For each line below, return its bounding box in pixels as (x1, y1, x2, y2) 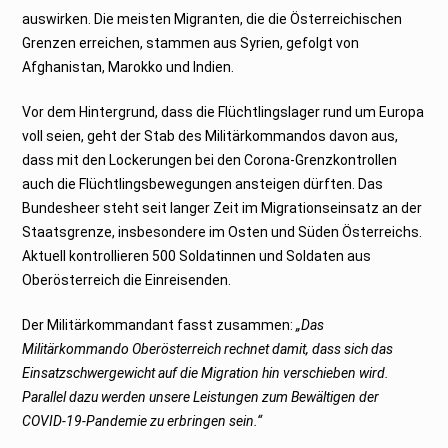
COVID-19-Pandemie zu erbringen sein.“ (22, 412, 263, 429)
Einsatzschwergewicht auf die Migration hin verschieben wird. (22, 364, 390, 381)
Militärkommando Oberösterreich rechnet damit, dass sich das (22, 340, 394, 357)
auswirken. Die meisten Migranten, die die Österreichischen (22, 10, 403, 27)
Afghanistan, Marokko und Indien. (22, 58, 235, 75)
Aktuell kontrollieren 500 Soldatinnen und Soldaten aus (22, 247, 372, 264)
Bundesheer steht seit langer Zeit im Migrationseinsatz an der (22, 199, 423, 216)
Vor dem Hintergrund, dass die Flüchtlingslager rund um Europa (22, 103, 425, 120)
